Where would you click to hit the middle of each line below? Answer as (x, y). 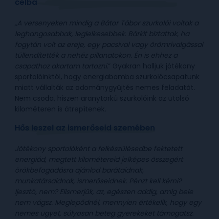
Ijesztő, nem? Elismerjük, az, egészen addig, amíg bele (104, 192)
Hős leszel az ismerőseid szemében (85, 128)
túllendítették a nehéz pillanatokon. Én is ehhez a (96, 55)
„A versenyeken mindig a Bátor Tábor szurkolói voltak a (107, 23)
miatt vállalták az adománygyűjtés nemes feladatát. (105, 88)
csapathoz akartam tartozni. (61, 66)
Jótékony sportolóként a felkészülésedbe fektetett (99, 149)
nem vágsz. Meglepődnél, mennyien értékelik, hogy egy (108, 203)
